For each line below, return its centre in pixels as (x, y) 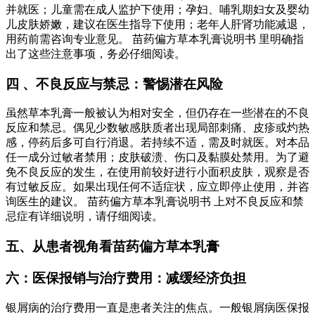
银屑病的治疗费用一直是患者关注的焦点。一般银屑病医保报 (157, 307)
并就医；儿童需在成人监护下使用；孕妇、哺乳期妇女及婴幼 (157, 9)
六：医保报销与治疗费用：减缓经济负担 (126, 278)
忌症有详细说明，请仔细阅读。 (84, 217)
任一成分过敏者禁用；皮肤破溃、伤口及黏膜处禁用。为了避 (157, 157)
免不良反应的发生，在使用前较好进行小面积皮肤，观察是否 (157, 172)
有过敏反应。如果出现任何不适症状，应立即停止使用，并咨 (157, 187)
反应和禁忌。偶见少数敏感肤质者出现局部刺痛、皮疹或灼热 (157, 128)
